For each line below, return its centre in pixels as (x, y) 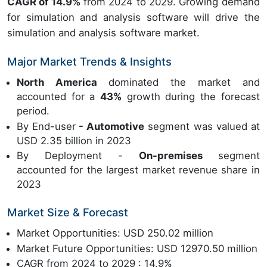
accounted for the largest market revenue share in (138, 170)
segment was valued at (202, 126)
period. (33, 111)
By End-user (46, 126)
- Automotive (110, 126)
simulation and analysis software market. (103, 33)
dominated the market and (184, 82)
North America (63, 82)
